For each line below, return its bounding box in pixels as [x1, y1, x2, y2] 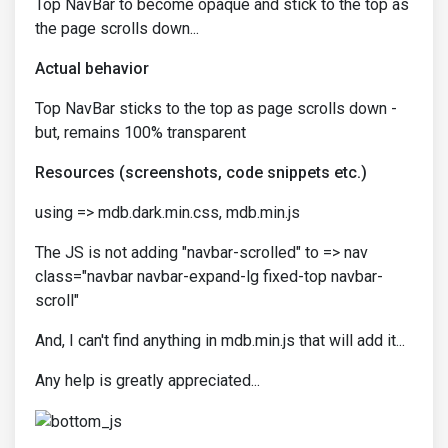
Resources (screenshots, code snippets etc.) [35, 163, 367, 182]
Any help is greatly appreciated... [35, 371, 260, 390]
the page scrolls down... [35, 19, 199, 38]
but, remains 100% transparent [35, 123, 246, 142]
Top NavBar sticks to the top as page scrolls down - [35, 99, 397, 118]
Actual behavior [35, 59, 149, 78]
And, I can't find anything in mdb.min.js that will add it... [35, 331, 405, 350]
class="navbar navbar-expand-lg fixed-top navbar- [35, 267, 383, 286]
